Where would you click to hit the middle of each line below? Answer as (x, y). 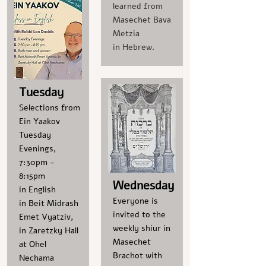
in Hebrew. (134, 47)
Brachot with (137, 256)
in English (37, 190)
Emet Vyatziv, (46, 217)
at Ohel (33, 244)
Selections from (50, 108)
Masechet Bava (142, 20)
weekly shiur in (142, 228)
